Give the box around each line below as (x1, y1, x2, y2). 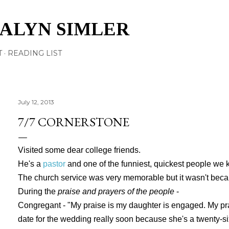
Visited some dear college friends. (18, 146, 141, 154)
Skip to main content (73, 6, 156, 19)
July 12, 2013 (18, 98, 54, 106)
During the (18, 187, 58, 196)
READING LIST (8, 49, 62, 58)
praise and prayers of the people (58, 187, 174, 196)
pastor (41, 159, 65, 168)
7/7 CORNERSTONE (18, 114, 129, 130)
